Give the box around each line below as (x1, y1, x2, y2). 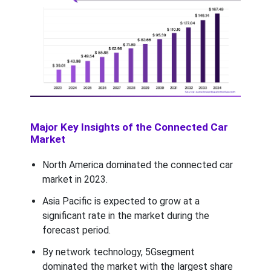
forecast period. (42, 224, 111, 237)
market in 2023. (42, 174, 108, 186)
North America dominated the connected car (42, 159, 233, 171)
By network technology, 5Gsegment (42, 246, 195, 258)
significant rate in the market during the (42, 210, 209, 222)
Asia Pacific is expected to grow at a (42, 195, 200, 207)
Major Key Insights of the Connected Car (30, 121, 228, 134)
